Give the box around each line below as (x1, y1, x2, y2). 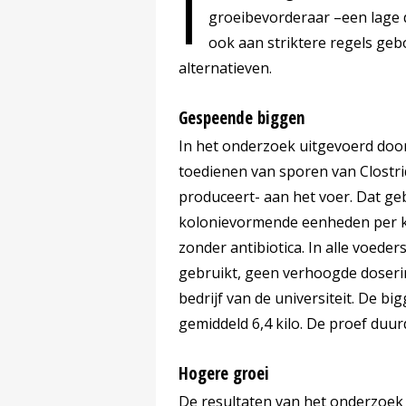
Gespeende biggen (179, 106, 304, 130)
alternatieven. (179, 58, 272, 79)
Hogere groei (179, 362, 269, 386)
